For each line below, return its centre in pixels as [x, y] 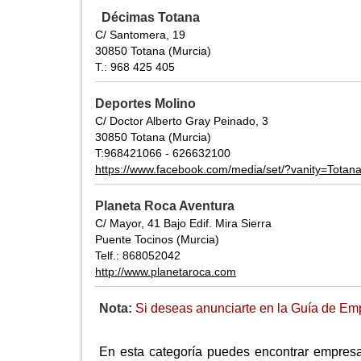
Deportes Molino [145, 104]
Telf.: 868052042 [138, 256]
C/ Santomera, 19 [140, 35]
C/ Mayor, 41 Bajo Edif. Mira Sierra [183, 224]
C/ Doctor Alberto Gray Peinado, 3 [182, 121]
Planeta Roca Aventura [165, 206]
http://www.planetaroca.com [166, 272]
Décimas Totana [151, 18]
